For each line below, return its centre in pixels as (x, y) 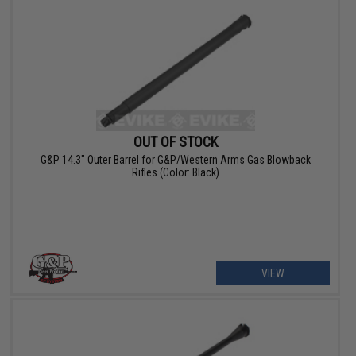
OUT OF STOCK (175, 141)
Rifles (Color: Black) (175, 172)
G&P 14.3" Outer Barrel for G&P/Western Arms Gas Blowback (175, 159)
